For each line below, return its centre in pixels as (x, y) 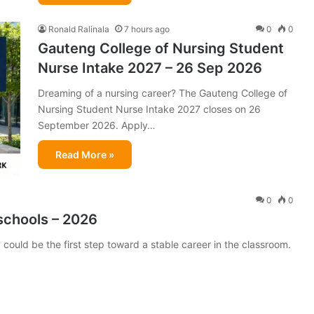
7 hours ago (147, 29)
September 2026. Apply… (97, 125)
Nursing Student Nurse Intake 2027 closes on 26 (149, 109)
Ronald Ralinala (79, 29)
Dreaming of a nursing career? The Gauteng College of (163, 93)
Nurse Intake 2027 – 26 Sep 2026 (150, 68)
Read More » (85, 154)
